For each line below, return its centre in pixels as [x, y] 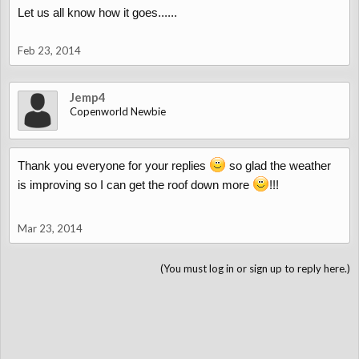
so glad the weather [278, 165]
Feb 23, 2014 [49, 50]
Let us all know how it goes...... [97, 12]
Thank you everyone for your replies [113, 165]
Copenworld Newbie [118, 111]
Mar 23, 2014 [50, 228]
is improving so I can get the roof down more [135, 185]
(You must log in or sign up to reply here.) [255, 268]
